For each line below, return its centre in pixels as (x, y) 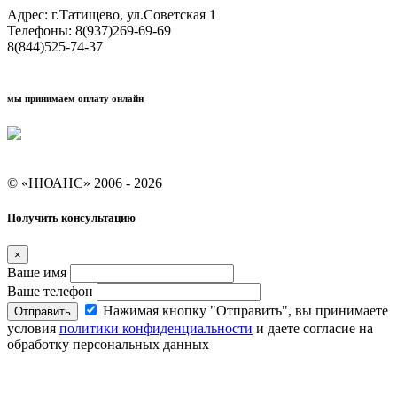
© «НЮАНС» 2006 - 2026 (85, 183)
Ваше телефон (52, 291)
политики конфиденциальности (156, 328)
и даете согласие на (313, 328)
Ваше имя (39, 272)
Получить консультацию (71, 218)
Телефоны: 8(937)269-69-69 (89, 31)
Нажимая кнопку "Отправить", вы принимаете (245, 310)
